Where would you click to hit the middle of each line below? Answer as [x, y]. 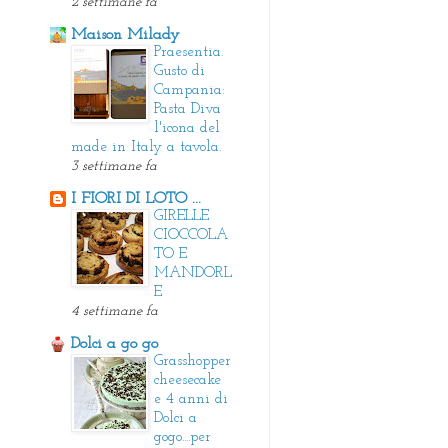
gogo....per [182, 437]
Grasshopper [192, 361]
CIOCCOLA [191, 235]
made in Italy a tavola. [146, 147]
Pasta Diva [187, 109]
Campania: [189, 90]
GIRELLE [181, 216]
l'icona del [187, 128]
